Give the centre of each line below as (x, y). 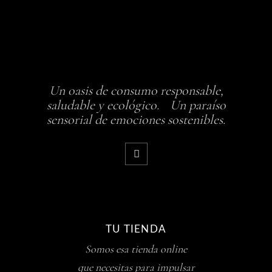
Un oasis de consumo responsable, (136, 90)
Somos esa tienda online (136, 249)
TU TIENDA (136, 229)
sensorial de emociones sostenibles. (136, 119)
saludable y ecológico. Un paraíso (136, 105)
